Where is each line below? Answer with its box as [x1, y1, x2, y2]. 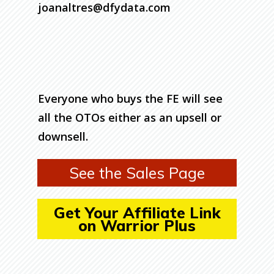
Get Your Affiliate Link [53, 202, 221, 222]
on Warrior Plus [78, 215, 196, 235]
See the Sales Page [69, 163, 205, 182]
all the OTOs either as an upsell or [38, 109, 221, 125]
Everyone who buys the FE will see [38, 91, 223, 106]
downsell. [38, 128, 88, 144]
